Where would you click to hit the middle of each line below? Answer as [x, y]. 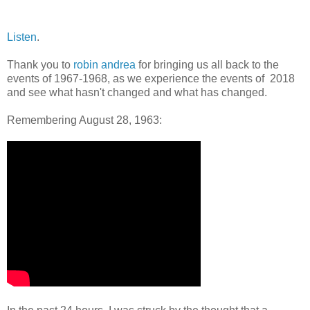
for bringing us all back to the [207, 64]
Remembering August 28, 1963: [84, 120]
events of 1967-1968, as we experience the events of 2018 [151, 78]
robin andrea [104, 64]
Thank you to [40, 64]
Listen [22, 37]
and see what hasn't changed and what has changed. [137, 92]
